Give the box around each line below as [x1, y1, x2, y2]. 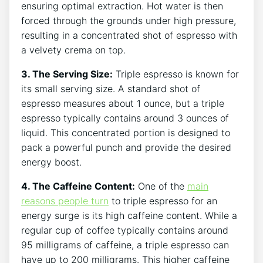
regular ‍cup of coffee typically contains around [21, 224, 228, 237]
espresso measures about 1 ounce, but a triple [21, 97, 224, 110]
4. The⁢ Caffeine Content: [21, 180, 135, 193]
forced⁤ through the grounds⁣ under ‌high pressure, [21, 15, 236, 27]
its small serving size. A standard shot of [21, 83, 200, 95]
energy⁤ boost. [21, 156, 82, 168]
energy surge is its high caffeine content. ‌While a [21, 210, 237, 222]
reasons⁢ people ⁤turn [21, 195, 109, 207]
